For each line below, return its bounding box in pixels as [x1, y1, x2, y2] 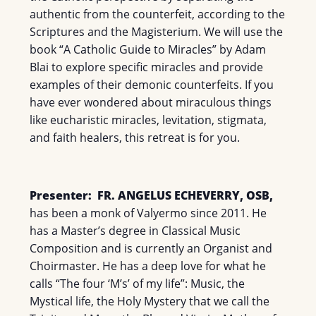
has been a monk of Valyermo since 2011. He [30, 205, 267, 221]
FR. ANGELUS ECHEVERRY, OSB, [97, 188, 274, 203]
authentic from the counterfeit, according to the [30, 6, 286, 22]
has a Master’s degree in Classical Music [30, 223, 241, 238]
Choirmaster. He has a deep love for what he [30, 258, 267, 274]
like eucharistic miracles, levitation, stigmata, [30, 112, 267, 128]
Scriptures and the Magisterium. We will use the [30, 24, 284, 39]
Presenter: [30, 188, 98, 203]
